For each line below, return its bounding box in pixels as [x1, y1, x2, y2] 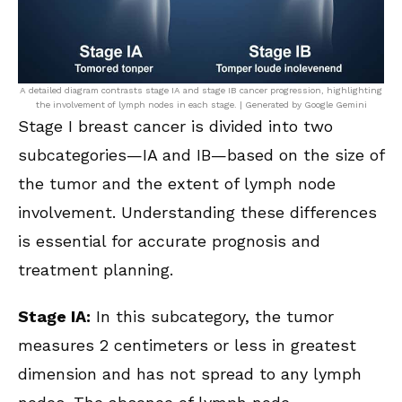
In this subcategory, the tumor [91, 307, 334, 327]
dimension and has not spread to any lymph [18, 364, 362, 384]
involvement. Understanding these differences [18, 203, 377, 223]
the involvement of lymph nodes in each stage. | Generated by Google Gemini [35, 100, 367, 110]
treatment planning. [18, 260, 173, 280]
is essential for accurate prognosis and [18, 232, 320, 251]
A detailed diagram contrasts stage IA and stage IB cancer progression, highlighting [20, 85, 382, 96]
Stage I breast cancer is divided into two [18, 117, 333, 136]
